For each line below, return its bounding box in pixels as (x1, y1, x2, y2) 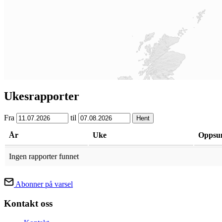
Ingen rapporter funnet (9, 152, 79, 161)
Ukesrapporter (4, 90, 79, 103)
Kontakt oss (4, 198, 53, 209)
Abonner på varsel (15, 180, 73, 189)
